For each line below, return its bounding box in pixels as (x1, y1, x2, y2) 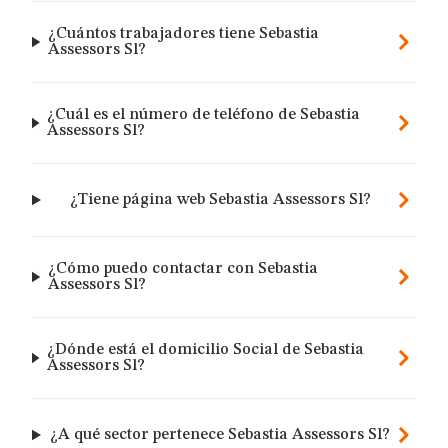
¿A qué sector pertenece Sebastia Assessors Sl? (50, 427, 391, 443)
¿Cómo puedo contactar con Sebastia (48, 261, 319, 277)
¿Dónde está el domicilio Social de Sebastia (47, 342, 365, 358)
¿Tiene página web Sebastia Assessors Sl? (69, 192, 371, 208)
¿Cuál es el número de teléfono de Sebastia (47, 107, 361, 123)
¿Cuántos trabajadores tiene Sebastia (48, 26, 320, 42)
